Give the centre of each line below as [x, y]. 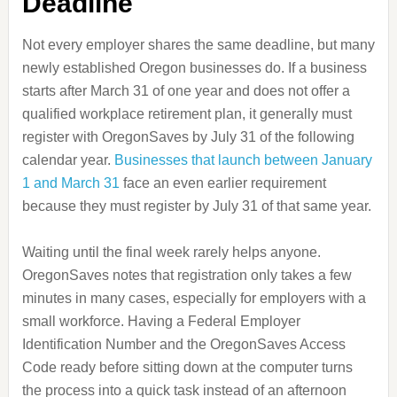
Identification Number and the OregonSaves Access [183, 344]
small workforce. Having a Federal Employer [161, 321]
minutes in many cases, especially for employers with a [194, 298]
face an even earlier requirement [222, 183]
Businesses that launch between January [243, 160]
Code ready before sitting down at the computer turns [187, 367]
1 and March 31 [70, 183]
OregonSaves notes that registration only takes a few [187, 275]
